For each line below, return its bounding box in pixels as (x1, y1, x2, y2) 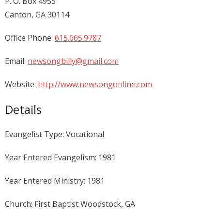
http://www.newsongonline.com (38, 78, 152, 90)
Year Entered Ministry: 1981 (5, 175, 105, 186)
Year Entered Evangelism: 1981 (5, 152, 116, 163)
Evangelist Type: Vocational (5, 129, 104, 140)
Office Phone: (5, 32, 55, 43)
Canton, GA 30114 (5, 9, 69, 20)
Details (5, 101, 42, 117)
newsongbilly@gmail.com (28, 55, 119, 66)
